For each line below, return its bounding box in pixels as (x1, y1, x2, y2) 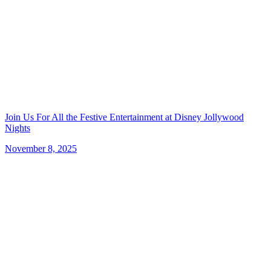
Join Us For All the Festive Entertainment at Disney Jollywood (5, 111, 244, 122)
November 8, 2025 (5, 143, 77, 154)
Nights (5, 122, 30, 133)
